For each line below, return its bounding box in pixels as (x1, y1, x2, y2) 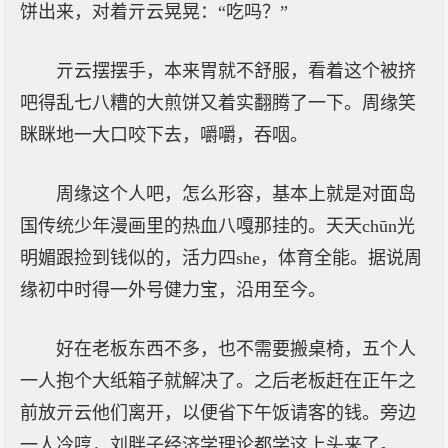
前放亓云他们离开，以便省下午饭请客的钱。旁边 (20, 403, 416, 423)
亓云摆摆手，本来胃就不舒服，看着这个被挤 (56, 61, 416, 81)
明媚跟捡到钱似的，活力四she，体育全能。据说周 (20, 248, 422, 268)
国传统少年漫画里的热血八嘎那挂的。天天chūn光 (20, 216, 415, 236)
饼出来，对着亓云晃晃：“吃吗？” (20, 2, 288, 22)
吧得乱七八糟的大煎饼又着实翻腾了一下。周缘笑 (20, 93, 416, 113)
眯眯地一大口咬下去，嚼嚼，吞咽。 (20, 125, 308, 145)
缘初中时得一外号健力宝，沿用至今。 (20, 280, 326, 300)
